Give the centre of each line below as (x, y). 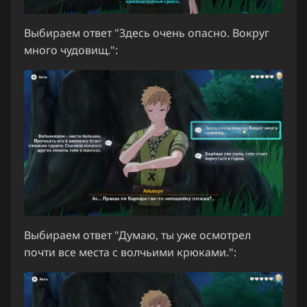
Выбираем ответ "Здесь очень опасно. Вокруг (147, 33)
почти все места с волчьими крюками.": (130, 253)
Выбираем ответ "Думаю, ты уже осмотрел (137, 235)
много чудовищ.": (71, 50)
